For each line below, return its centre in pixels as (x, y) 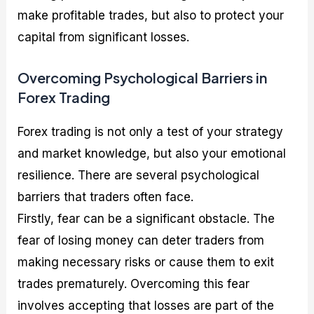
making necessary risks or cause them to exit (146, 262)
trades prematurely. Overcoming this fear (134, 284)
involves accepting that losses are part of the (146, 305)
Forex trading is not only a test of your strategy (151, 131)
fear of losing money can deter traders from (141, 240)
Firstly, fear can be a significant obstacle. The (146, 218)
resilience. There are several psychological (139, 175)
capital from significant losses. (104, 37)
